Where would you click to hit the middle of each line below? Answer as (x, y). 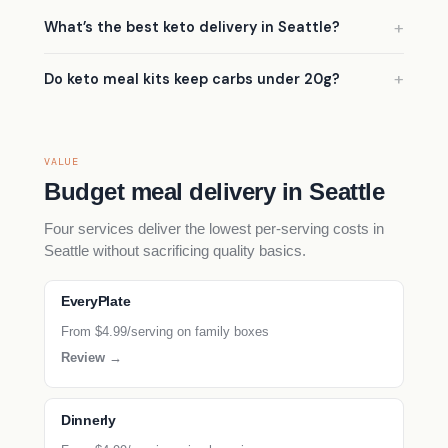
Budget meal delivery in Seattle (214, 192)
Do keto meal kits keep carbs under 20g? (192, 78)
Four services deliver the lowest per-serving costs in (214, 229)
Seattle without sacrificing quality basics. (175, 251)
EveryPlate (96, 302)
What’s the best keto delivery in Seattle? (192, 27)
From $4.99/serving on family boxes (165, 332)
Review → (91, 357)
